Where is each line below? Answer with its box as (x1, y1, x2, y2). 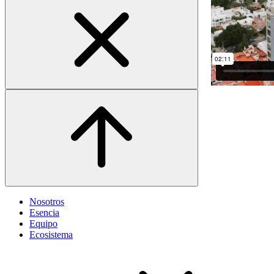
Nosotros (29, 196, 64, 207)
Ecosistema (29, 229, 73, 240)
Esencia (29, 207, 59, 218)
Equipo (29, 218, 57, 229)
